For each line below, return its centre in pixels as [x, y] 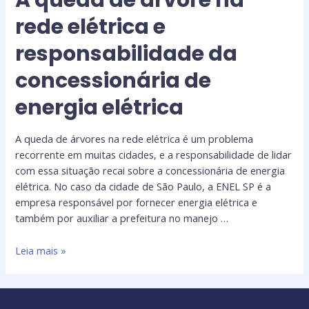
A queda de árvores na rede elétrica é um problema [134, 139]
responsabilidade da [127, 53]
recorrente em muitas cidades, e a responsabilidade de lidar [154, 155]
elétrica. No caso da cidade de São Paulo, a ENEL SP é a [143, 187]
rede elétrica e [91, 27]
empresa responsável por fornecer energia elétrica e [137, 202]
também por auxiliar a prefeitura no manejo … [122, 218]
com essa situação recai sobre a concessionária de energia [150, 171]
